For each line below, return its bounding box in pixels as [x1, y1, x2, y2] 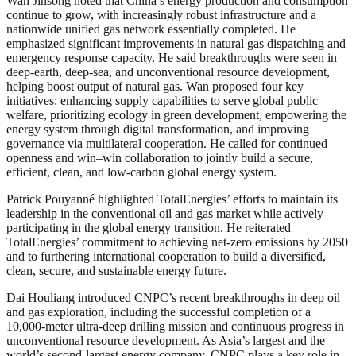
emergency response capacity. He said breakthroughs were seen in [6, 50, 337, 64]
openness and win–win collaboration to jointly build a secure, [6, 150, 313, 164]
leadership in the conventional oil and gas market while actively [6, 206, 323, 220]
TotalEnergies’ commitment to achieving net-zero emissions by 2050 [6, 234, 348, 249]
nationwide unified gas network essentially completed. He [6, 21, 296, 36]
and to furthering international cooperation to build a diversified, [6, 249, 326, 263]
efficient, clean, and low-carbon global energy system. [6, 164, 277, 179]
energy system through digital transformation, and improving [6, 122, 309, 136]
